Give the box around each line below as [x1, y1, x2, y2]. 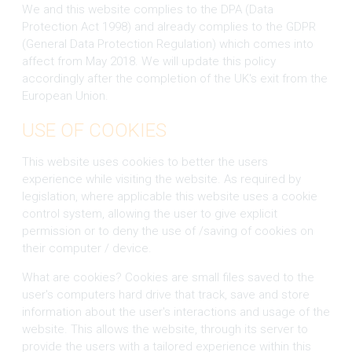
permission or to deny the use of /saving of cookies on [21, 223, 313, 238]
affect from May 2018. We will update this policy [21, 53, 276, 68]
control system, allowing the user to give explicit [21, 206, 277, 221]
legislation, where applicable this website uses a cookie [21, 189, 317, 203]
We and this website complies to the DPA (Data [21, 2, 273, 16]
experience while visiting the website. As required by [21, 171, 301, 186]
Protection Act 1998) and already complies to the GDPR [21, 19, 316, 34]
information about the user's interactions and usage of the [21, 304, 330, 319]
